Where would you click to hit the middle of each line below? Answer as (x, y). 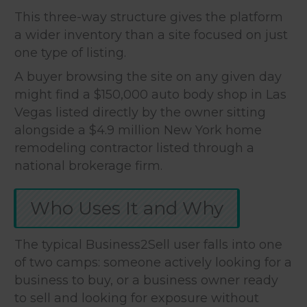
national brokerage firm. (88, 165)
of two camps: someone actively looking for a (153, 262)
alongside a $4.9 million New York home (138, 130)
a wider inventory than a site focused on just (151, 35)
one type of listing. (70, 52)
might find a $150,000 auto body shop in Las (150, 94)
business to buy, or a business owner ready (146, 280)
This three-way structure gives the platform (149, 17)
